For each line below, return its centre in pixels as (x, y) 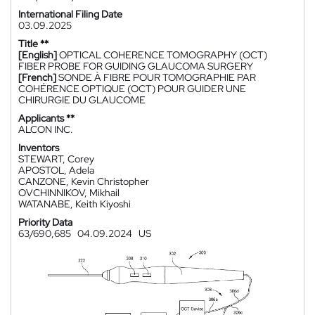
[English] (38, 55)
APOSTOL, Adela (56, 170)
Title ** (33, 44)
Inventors (39, 148)
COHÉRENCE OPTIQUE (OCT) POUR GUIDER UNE (132, 89)
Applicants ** (46, 118)
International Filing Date (70, 14)
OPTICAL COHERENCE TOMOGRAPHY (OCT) (163, 55)
